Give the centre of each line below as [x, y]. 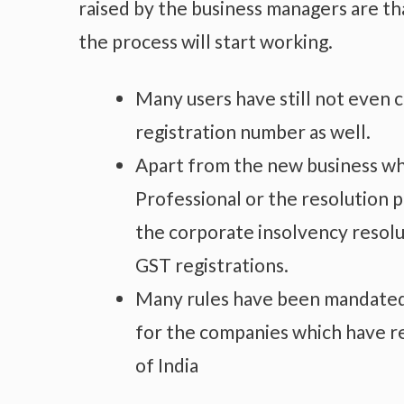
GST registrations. [214, 264]
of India [169, 364]
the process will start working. [207, 41]
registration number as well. [253, 131]
